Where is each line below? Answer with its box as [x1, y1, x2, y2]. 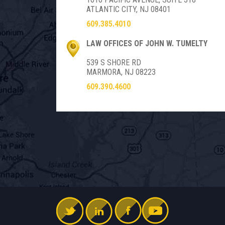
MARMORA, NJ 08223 [86, 67, 156, 77]
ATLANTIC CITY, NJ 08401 [86, 5, 171, 15]
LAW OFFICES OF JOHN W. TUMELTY [86, 39, 207, 49]
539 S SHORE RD [86, 58, 141, 68]
